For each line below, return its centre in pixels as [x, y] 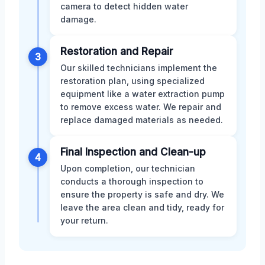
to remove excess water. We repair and [141, 107]
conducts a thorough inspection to [132, 182]
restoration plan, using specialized [132, 81]
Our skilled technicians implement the [139, 68]
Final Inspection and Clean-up [133, 152]
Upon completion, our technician [128, 169]
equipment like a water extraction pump [143, 94]
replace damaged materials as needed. [142, 120]
